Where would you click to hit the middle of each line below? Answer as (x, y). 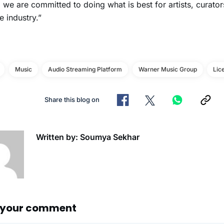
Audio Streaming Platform (85, 69)
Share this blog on (72, 100)
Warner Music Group (167, 69)
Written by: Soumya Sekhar (88, 137)
